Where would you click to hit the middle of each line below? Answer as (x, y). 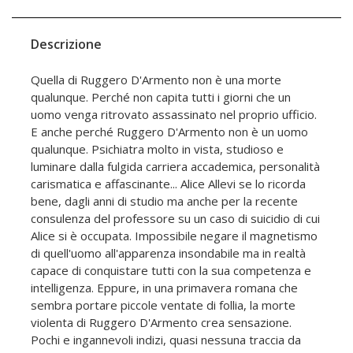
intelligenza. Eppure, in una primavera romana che (164, 288)
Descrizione (66, 45)
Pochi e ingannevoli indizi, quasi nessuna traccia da (166, 340)
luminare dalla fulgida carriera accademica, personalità (175, 167)
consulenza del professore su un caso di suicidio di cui (175, 219)
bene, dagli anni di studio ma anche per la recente (164, 201)
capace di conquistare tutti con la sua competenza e (171, 271)
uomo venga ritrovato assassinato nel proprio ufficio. (174, 115)
